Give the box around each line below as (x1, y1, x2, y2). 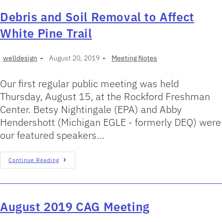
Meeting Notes (111, 54, 157, 62)
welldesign (3, 54, 37, 62)
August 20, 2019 (49, 54, 100, 62)
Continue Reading (8, 157, 59, 164)
